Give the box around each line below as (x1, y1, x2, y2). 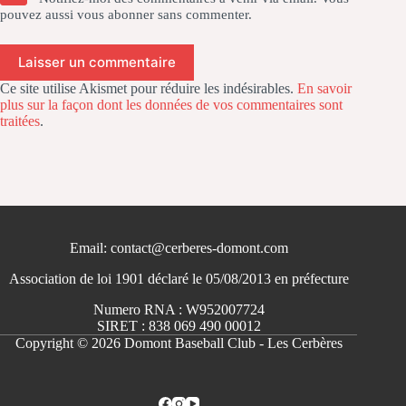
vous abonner (77, 6, 154, 22)
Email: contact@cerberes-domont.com (69, 240, 288, 256)
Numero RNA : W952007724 (92, 302, 265, 317)
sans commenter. (154, 6, 252, 22)
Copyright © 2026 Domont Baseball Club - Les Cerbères (14, 335, 343, 351)
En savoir (297, 80, 352, 96)
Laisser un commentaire (18, 53, 176, 72)
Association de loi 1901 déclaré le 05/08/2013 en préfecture (8, 271, 349, 286)
